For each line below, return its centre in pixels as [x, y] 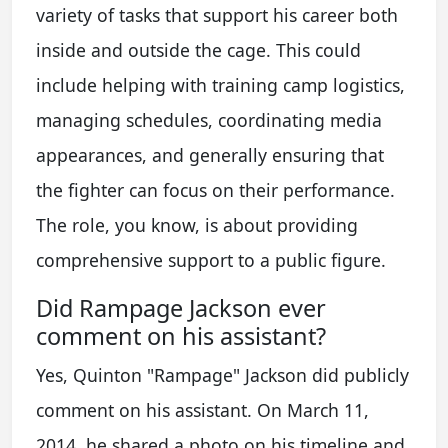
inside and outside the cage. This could [198, 50]
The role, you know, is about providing [197, 225]
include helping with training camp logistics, [220, 85]
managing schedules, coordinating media [209, 120]
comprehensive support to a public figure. [211, 260]
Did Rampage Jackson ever [181, 308]
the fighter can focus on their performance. [215, 190]
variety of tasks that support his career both [217, 15]
